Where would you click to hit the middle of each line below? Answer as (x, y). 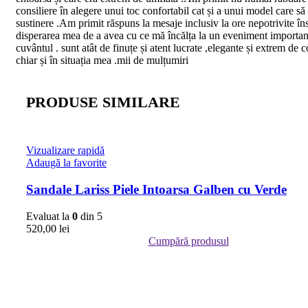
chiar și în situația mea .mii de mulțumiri (102, 60)
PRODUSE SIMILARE (103, 102)
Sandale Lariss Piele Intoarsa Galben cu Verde (156, 190)
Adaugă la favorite (66, 163)
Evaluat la (49, 216)
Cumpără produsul (188, 241)
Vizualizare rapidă (65, 151)
